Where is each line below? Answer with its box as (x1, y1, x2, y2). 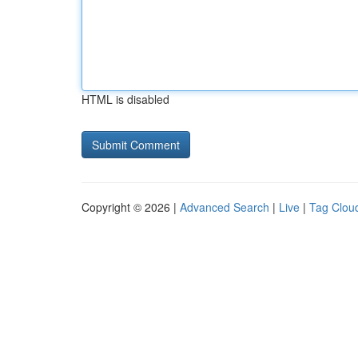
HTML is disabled (82, 91, 169, 107)
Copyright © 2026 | (82, 199, 180, 215)
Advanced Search (180, 199, 269, 215)
